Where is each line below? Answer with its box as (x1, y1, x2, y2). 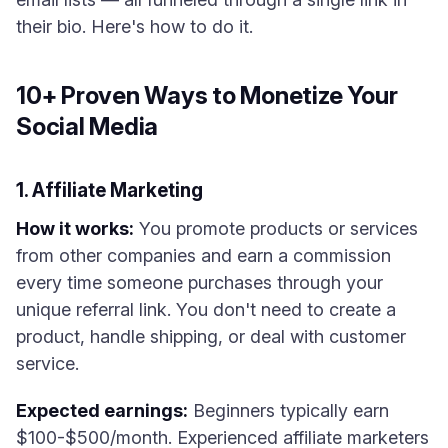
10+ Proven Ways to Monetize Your (16, 81, 398, 110)
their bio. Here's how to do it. (16, 16, 253, 37)
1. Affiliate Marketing (16, 179, 203, 202)
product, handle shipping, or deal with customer (16, 326, 406, 347)
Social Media (16, 112, 159, 141)
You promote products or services (134, 218, 418, 239)
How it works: (16, 218, 134, 239)
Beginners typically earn (188, 400, 389, 421)
